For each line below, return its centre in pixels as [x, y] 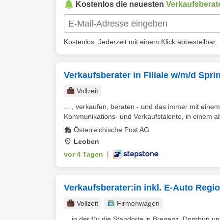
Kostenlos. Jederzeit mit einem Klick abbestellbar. [140, 42]
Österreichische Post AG [111, 130]
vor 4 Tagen [83, 154]
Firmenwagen [138, 203]
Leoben [86, 141]
